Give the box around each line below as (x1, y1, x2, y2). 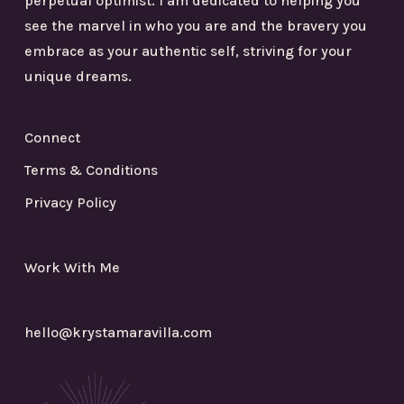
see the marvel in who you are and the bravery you (23, 16, 367, 34)
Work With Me (23, 258, 120, 276)
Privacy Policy (23, 193, 116, 211)
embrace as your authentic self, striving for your (23, 41, 352, 60)
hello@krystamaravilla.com (23, 323, 212, 341)
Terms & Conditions (23, 161, 158, 179)
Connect (23, 128, 80, 146)
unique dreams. (23, 67, 132, 85)
